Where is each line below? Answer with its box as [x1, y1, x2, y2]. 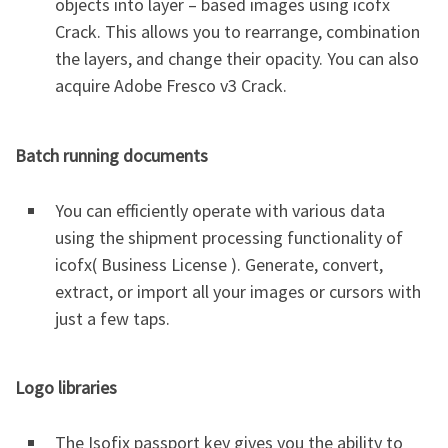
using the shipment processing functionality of [55, 225, 403, 249]
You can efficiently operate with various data [55, 198, 385, 222]
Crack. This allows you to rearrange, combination [55, 20, 420, 43]
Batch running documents [15, 143, 208, 167]
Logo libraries [15, 376, 117, 399]
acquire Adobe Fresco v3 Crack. [55, 74, 287, 97]
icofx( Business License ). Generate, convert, [55, 252, 383, 276]
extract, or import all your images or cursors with [55, 279, 421, 303]
